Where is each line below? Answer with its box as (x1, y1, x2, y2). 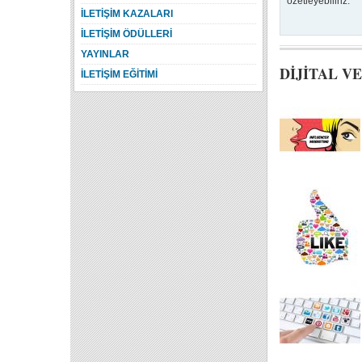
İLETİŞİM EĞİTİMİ (81, 69, 158, 80)
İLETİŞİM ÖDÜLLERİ (81, 28, 172, 40)
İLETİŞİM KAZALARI (81, 8, 173, 19)
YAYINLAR (81, 48, 129, 60)
